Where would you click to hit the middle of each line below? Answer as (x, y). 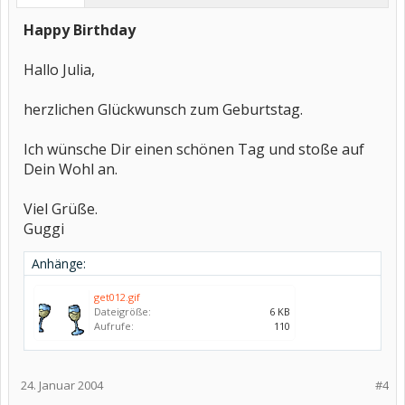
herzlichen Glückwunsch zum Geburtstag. (163, 109)
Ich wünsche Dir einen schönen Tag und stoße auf (194, 149)
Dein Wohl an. (71, 169)
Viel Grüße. (61, 209)
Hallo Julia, (59, 70)
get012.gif (117, 297)
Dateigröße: (122, 311)
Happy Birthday (80, 30)
